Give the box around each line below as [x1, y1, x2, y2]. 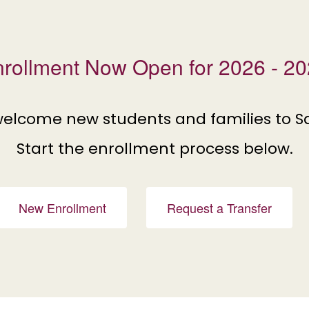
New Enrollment [18, 199, 106, 217]
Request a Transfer [166, 199, 272, 217]
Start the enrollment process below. [16, 138, 293, 159]
